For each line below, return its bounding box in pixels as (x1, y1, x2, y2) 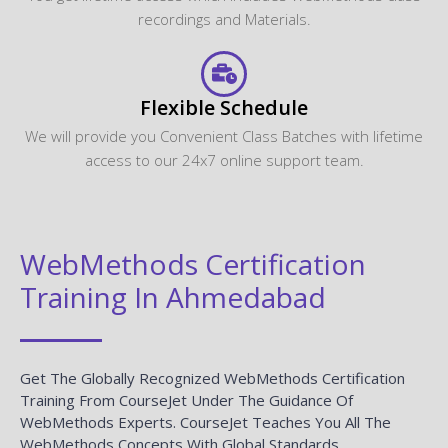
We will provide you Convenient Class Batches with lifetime (25, 125, 423, 146)
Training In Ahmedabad (20, 277, 326, 316)
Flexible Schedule (140, 93, 308, 121)
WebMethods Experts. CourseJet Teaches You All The (20, 411, 391, 432)
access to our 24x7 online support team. (84, 149, 364, 170)
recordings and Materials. (137, 8, 311, 29)
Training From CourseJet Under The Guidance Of (20, 389, 353, 410)
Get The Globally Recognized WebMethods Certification (20, 367, 405, 388)
